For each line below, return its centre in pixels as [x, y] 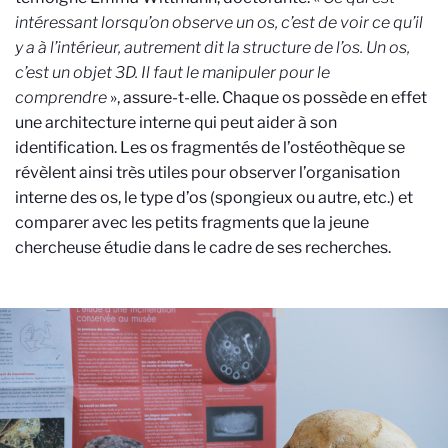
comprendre [61, 98]
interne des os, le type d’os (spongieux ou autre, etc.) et [214, 198]
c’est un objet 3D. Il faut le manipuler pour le [172, 73]
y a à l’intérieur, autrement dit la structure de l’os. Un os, [212, 48]
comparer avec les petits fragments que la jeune [192, 223]
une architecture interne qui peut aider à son [176, 123]
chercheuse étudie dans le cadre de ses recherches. [203, 248]
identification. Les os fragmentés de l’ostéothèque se [210, 148]
